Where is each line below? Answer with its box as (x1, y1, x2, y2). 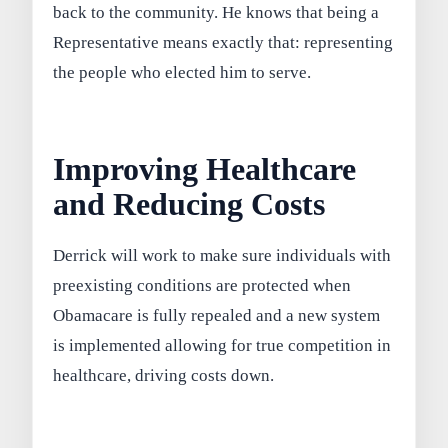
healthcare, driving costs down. (53, 366, 275, 386)
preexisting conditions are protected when (53, 276, 352, 296)
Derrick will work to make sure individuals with (53, 246, 392, 266)
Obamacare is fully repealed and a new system (53, 306, 381, 326)
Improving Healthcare (53, 151, 357, 187)
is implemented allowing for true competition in (53, 336, 392, 356)
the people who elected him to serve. (53, 63, 312, 83)
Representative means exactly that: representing (53, 33, 394, 53)
